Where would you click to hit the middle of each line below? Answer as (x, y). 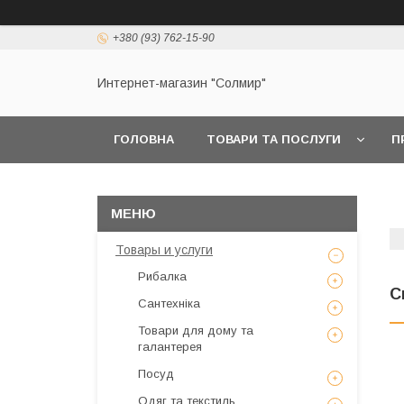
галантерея (170, 347)
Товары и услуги (164, 250)
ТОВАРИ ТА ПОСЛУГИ (274, 139)
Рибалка (162, 276)
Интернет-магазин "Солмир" (182, 83)
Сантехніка (169, 303)
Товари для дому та (196, 331)
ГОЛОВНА (144, 139)
